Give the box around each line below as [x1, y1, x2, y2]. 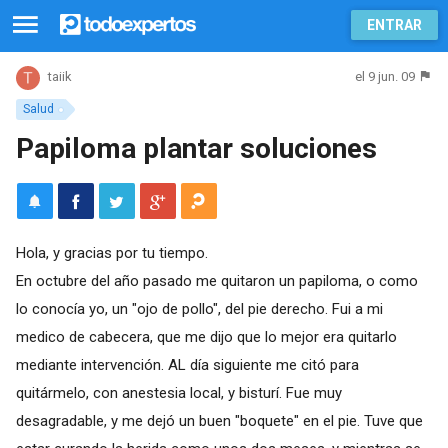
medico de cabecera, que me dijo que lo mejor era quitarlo [15, 327, 397, 346]
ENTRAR [367, 17, 422, 33]
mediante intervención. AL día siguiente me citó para [15, 355, 359, 374]
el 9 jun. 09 [355, 69, 416, 84]
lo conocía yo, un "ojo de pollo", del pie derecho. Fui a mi [15, 299, 383, 318]
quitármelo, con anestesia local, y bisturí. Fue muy [15, 383, 342, 402]
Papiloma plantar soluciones [15, 131, 377, 165]
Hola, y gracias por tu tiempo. [15, 243, 208, 262]
